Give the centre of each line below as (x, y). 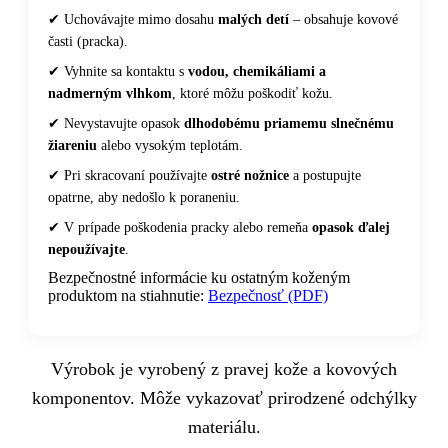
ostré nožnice (250, 176)
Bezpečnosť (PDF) (268, 296)
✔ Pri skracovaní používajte (129, 176)
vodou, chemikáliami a (257, 72)
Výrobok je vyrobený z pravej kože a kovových (224, 368)
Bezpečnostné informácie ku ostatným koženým (199, 278)
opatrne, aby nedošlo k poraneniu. (144, 198)
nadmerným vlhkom (110, 94)
